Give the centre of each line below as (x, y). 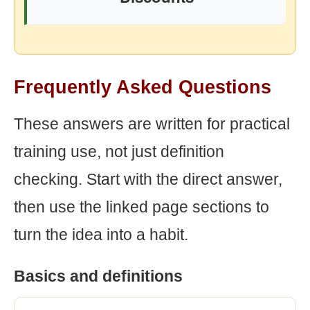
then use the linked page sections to (142, 207)
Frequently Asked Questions (143, 87)
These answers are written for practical (152, 124)
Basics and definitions (98, 276)
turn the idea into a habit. (101, 235)
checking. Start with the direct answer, (148, 179)
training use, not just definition (119, 152)
